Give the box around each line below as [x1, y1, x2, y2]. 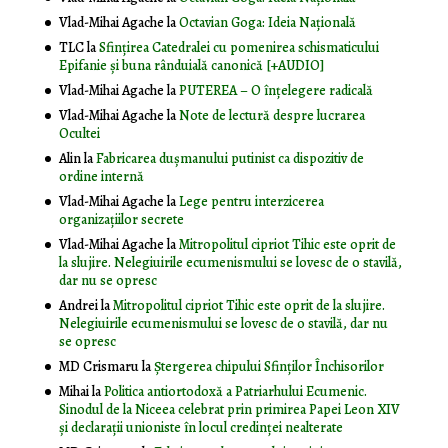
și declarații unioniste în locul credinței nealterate [58, 418, 343, 438]
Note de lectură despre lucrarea [178, 106, 365, 126]
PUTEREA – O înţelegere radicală [178, 81, 373, 101]
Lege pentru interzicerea [178, 192, 324, 212]
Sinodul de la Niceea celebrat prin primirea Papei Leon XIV [58, 400, 400, 420]
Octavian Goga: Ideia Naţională [178, 13, 356, 33]
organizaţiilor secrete [58, 210, 184, 230]
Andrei [58, 296, 98, 316]
